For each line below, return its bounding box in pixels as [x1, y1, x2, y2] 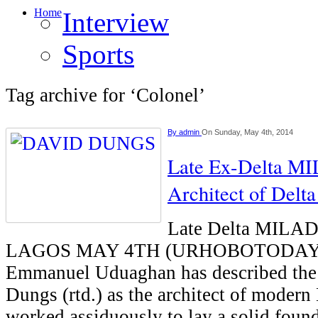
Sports [62, 39, 134, 70]
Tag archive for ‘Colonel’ [6, 84, 205, 106]
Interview [62, 7, 169, 38]
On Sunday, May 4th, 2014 [202, 128, 293, 136]
